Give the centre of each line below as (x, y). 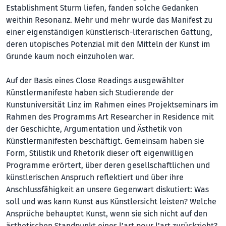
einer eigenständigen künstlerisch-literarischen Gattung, (109, 32)
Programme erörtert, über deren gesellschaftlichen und (108, 165)
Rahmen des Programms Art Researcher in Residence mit (110, 117)
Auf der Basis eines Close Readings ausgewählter (95, 80)
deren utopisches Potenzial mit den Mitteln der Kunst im (108, 44)
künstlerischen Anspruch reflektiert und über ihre (95, 177)
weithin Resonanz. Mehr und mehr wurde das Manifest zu (109, 20)
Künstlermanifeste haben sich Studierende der (90, 93)
